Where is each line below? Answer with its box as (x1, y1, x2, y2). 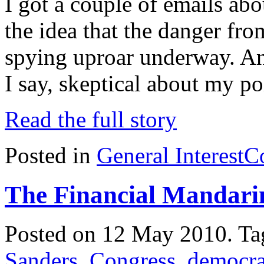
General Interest (97, 142, 244, 168)
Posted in (5, 142, 97, 168)
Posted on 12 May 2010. (5, 221, 238, 247)
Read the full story (5, 106, 177, 132)
